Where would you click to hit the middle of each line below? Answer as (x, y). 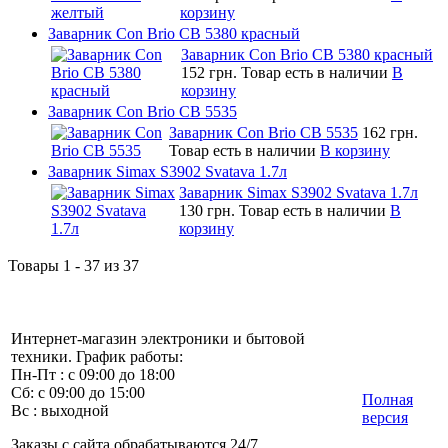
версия (385, 417)
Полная (387, 399)
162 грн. (390, 132)
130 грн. (209, 210)
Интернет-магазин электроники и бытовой (158, 338)
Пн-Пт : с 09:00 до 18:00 (93, 374)
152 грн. (211, 72)
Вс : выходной (60, 410)
